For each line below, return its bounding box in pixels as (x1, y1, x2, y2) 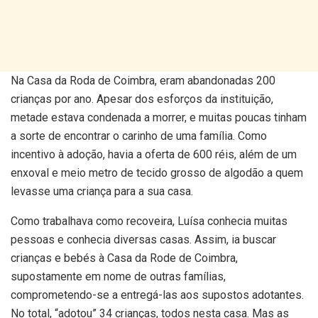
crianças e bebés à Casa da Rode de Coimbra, (11, 251, 238, 265)
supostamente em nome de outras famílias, (11, 270, 226, 284)
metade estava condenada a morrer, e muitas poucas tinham (11, 111, 307, 125)
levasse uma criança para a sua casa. (11, 185, 193, 199)
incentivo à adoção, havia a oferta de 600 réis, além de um (11, 148, 297, 162)
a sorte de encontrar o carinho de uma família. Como (11, 129, 267, 143)
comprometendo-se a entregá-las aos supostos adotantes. (11, 288, 304, 302)
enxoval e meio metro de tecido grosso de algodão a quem (11, 166, 303, 180)
